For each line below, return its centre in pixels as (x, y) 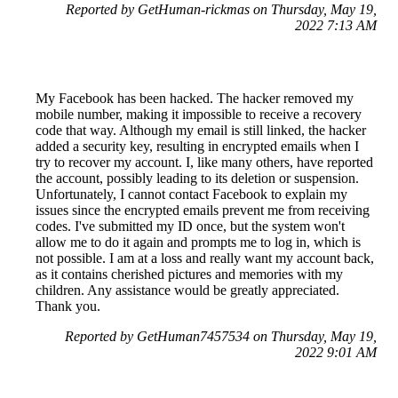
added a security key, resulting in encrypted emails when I (197, 147)
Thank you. (68, 306)
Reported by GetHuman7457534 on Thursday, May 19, (221, 337)
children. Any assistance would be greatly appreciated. (187, 291)
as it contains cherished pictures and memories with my (189, 275)
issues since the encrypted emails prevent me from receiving (203, 211)
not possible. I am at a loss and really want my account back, (205, 259)
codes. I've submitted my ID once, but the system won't (190, 227)
